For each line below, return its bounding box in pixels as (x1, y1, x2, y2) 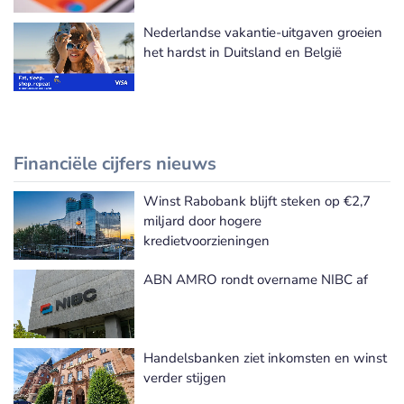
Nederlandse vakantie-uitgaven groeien (143, 23, 382, 41)
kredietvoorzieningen (143, 231, 270, 250)
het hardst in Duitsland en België (143, 42, 342, 61)
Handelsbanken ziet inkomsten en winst (143, 348, 387, 367)
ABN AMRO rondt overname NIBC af (143, 270, 368, 289)
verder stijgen (143, 368, 226, 387)
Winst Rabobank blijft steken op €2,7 (143, 191, 371, 210)
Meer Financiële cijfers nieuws (213, 207, 390, 226)
